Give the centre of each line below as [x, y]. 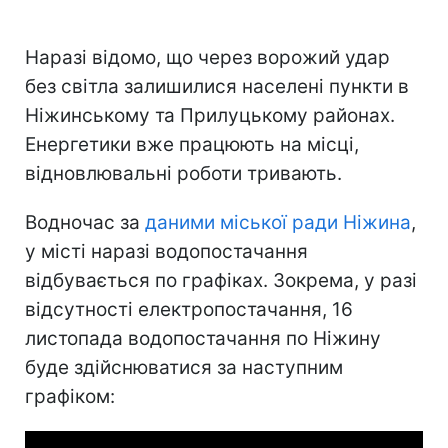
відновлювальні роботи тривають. [183, 173]
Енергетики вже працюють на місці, [192, 144]
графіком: [70, 396]
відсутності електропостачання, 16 [189, 309]
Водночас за [85, 222]
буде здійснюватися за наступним [184, 367]
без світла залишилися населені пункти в [217, 86]
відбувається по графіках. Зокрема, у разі [221, 280]
